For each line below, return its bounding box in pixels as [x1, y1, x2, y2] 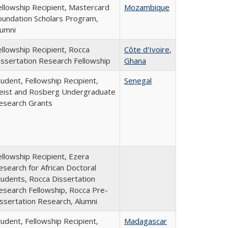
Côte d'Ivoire [124, 44, 169, 54]
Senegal [124, 75, 152, 85]
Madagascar [124, 216, 167, 226]
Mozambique [124, 2, 169, 12]
